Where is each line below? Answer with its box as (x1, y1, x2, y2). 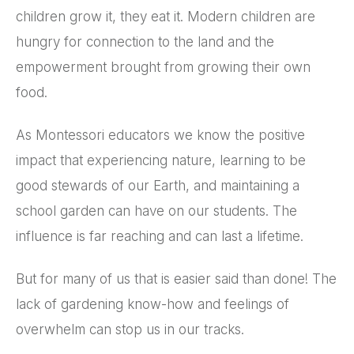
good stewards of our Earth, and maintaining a (16, 177, 299, 194)
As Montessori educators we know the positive (16, 126, 305, 143)
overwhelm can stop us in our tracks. (16, 321, 244, 337)
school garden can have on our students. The (16, 202, 297, 219)
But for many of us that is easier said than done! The (16, 270, 337, 287)
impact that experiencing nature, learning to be (16, 152, 306, 168)
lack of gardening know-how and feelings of (16, 296, 289, 312)
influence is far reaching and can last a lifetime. (16, 228, 303, 244)
